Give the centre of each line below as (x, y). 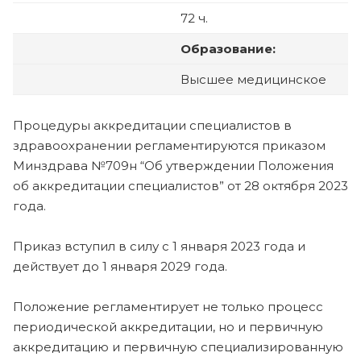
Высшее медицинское (253, 79)
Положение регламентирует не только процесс (168, 306)
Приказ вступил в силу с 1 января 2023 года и (159, 246)
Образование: (228, 48)
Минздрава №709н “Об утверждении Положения (173, 165)
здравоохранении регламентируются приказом (169, 145)
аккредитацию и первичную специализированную (178, 346)
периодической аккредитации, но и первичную (168, 326)
